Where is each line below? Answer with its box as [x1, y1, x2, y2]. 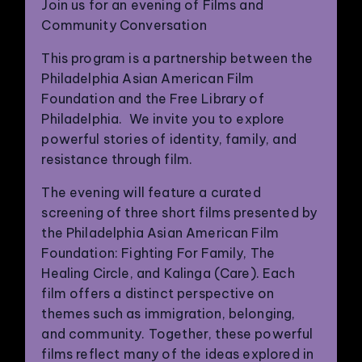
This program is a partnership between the [41, 50, 313, 66]
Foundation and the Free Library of [41, 90, 264, 107]
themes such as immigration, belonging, [41, 305, 296, 322]
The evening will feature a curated [41, 184, 261, 200]
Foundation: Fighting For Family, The [41, 245, 276, 261]
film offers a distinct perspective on [41, 285, 275, 301]
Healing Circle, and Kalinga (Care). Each [41, 265, 295, 281]
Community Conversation [41, 17, 207, 33]
